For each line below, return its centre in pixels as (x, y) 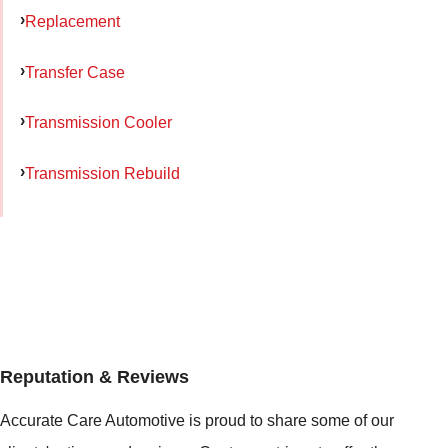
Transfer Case (75, 71)
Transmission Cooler (98, 122)
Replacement (72, 20)
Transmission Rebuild (102, 173)
